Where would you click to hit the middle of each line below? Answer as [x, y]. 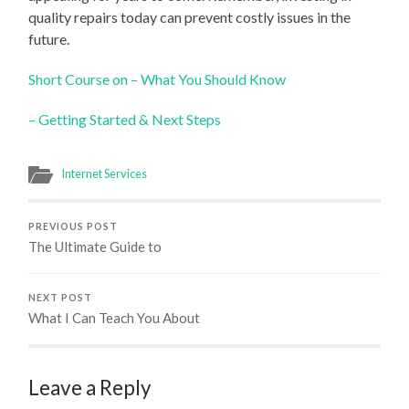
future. [49, 38]
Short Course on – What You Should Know [157, 79]
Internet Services [105, 173]
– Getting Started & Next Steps [125, 119]
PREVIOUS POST [73, 226]
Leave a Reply [90, 387]
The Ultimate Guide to [95, 246]
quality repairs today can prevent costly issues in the [190, 16]
